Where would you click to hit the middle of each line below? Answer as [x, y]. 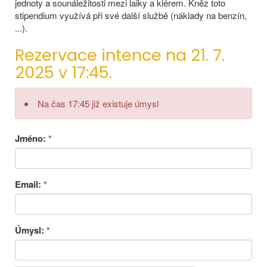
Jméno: [32, 138]
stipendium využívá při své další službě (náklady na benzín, [131, 15]
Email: [29, 184]
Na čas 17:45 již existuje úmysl [98, 103]
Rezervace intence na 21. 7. [120, 55]
